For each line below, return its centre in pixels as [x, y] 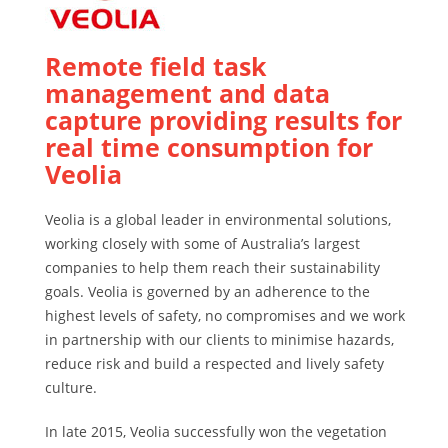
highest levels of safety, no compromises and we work [225, 315]
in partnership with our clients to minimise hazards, [219, 339]
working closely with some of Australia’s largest [202, 243]
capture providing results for [223, 119]
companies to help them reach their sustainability [212, 267]
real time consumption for [209, 146]
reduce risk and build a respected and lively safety [214, 363]
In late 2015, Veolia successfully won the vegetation [216, 431]
